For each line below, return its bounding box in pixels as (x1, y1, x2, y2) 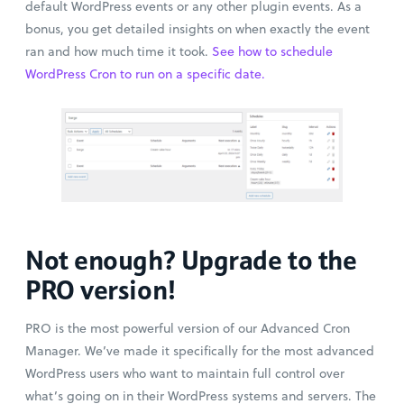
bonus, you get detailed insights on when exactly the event (25, 19, 370, 38)
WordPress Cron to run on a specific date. (25, 64, 265, 83)
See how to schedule (208, 41, 333, 60)
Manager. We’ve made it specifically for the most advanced (25, 341, 374, 360)
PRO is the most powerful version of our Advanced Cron (25, 318, 350, 337)
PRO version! (25, 271, 177, 308)
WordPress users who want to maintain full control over (25, 363, 344, 382)
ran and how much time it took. (25, 41, 208, 60)
